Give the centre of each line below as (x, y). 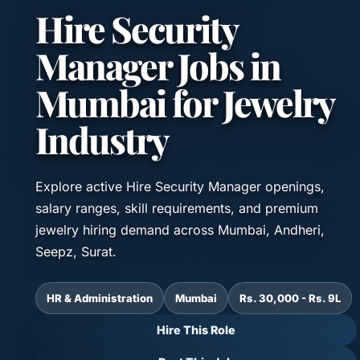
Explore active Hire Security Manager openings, (180, 186)
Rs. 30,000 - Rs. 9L (290, 298)
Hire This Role (196, 330)
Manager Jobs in (158, 65)
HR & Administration (100, 298)
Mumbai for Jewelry (184, 102)
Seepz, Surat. (76, 251)
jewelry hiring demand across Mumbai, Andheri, (180, 229)
